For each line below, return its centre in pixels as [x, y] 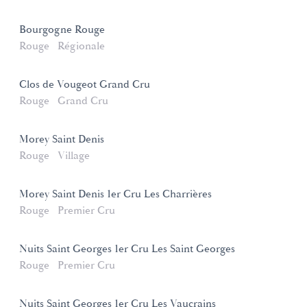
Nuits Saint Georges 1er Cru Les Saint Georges [127, 249]
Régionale [81, 47]
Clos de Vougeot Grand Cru [85, 85]
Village [74, 156]
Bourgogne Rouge [62, 30]
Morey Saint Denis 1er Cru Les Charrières [115, 195]
